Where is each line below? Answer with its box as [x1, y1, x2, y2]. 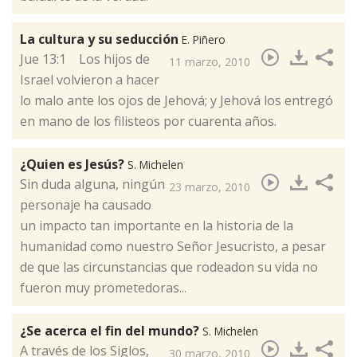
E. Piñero [182, 32, 226, 48]
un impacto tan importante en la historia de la [20, 217, 293, 235]
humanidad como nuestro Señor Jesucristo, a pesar [20, 237, 326, 256]
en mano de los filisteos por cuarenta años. [20, 112, 277, 131]
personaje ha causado [20, 196, 151, 214]
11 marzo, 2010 [169, 54, 250, 70]
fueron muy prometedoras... [20, 279, 186, 297]
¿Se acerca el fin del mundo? [20, 322, 202, 340]
